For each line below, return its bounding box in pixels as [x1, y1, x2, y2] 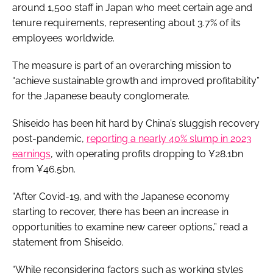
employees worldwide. [12, 32, 115, 44]
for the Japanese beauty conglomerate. [12, 90, 192, 102]
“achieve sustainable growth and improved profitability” [12, 74, 260, 87]
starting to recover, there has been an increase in [12, 205, 229, 218]
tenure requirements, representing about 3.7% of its [12, 16, 241, 29]
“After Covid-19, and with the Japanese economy [12, 190, 230, 202]
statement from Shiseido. [12, 236, 124, 248]
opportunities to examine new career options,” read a [12, 221, 248, 233]
